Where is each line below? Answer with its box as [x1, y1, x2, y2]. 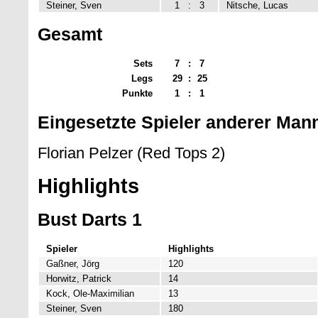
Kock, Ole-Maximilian [46, 287, 134, 299]
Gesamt [38, 24, 102, 45]
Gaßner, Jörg [46, 258, 99, 269]
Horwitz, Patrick [46, 273, 111, 284]
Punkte [122, 88, 153, 99]
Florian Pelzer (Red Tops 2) [38, 143, 225, 162]
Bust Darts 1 [38, 209, 142, 229]
